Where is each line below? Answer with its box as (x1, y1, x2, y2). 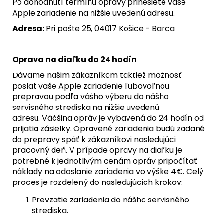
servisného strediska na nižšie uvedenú (12, 101, 159, 113)
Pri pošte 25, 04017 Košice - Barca (46, 22, 175, 34)
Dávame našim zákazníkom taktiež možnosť (12, 69, 182, 81)
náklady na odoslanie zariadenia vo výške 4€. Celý (12, 165, 203, 177)
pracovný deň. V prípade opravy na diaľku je (12, 144, 182, 156)
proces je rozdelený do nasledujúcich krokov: (12, 176, 182, 188)
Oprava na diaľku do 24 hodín (12, 54, 137, 65)
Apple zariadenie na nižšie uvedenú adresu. (12, 7, 175, 18)
